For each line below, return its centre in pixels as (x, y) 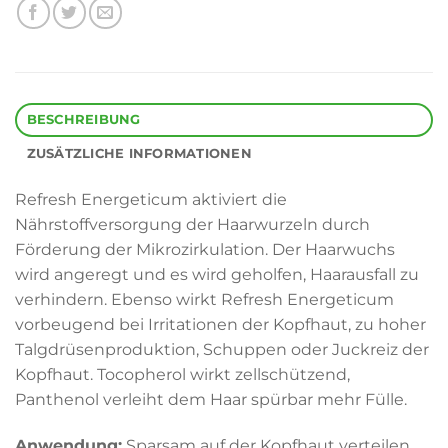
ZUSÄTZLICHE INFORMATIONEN (139, 154)
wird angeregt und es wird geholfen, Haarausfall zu (217, 275)
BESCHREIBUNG (83, 120)
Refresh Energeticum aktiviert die (151, 200)
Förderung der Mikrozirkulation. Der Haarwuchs (205, 250)
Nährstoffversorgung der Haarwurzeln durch (192, 225)
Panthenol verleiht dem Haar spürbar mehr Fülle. (211, 400)
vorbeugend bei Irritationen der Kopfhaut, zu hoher (220, 325)
